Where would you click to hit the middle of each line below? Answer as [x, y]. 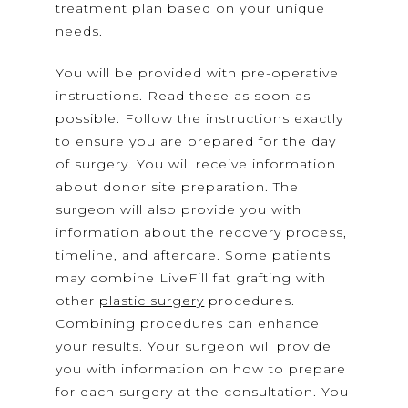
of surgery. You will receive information [196, 164]
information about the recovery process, [202, 233]
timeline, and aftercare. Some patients [194, 255]
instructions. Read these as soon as [184, 96]
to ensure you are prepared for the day [196, 142]
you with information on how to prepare [201, 369]
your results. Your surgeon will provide [194, 347]
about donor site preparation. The [178, 187]
